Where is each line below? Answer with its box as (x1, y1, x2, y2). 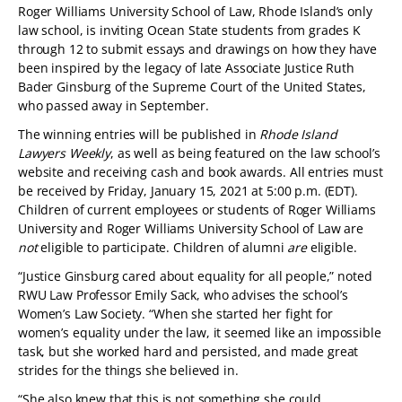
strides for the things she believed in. (18, 362, 239, 379)
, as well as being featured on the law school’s (110, 144, 380, 162)
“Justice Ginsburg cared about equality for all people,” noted (18, 267, 372, 284)
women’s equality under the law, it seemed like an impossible (18, 324, 381, 341)
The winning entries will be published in (18, 126, 260, 143)
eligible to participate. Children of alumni (40, 239, 288, 256)
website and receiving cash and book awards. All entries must (18, 163, 383, 180)
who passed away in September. (18, 97, 209, 114)
